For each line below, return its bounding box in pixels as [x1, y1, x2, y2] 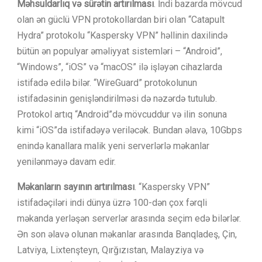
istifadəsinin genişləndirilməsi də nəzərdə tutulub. [17, 92, 217, 104]
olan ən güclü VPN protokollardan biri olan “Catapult [17, 13, 225, 25]
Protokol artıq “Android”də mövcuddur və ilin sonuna [17, 108, 227, 120]
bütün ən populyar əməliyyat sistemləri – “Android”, [17, 45, 222, 57]
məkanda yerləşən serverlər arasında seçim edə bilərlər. [17, 212, 241, 224]
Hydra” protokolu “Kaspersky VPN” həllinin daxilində [17, 29, 227, 41]
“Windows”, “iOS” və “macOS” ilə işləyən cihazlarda [17, 61, 222, 73]
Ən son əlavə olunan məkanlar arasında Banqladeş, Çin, [17, 228, 237, 240]
